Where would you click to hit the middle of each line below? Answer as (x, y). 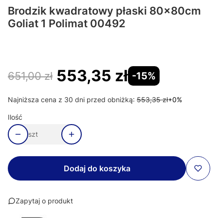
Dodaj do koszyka (97, 168)
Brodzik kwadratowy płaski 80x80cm (104, 10)
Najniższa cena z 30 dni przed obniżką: (71, 99)
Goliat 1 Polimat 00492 (67, 23)
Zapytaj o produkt (44, 200)
